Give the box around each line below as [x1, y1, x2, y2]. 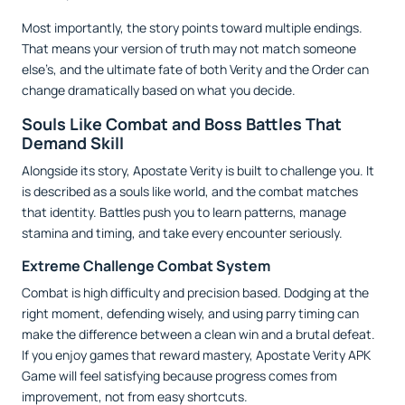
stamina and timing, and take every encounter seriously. [22, 223, 343, 241]
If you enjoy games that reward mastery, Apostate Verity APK [22, 345, 371, 363]
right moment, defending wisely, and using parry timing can [22, 304, 359, 322]
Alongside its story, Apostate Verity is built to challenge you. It [22, 161, 374, 179]
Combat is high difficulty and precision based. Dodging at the [22, 283, 369, 301]
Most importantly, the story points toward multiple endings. [22, 18, 363, 36]
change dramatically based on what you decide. [22, 80, 296, 99]
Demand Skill [22, 131, 124, 154]
